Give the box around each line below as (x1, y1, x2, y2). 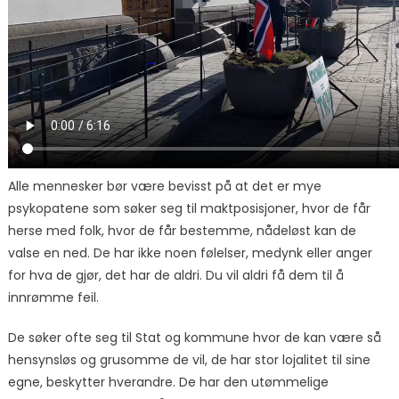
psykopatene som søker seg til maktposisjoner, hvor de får (7, 199, 370, 218)
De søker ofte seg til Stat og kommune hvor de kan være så (7, 329, 381, 347)
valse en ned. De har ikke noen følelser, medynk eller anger (7, 244, 372, 263)
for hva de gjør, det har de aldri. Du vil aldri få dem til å (7, 266, 344, 285)
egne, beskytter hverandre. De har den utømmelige (7, 373, 329, 392)
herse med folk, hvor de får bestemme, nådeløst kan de (7, 222, 356, 240)
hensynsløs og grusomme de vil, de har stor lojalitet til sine (7, 351, 370, 370)
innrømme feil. (7, 289, 99, 307)
